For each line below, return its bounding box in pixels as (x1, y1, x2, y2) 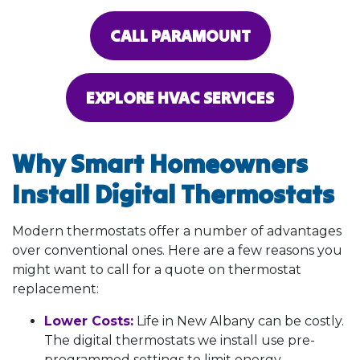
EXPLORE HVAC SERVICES (86, 86, 274, 108)
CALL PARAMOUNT (109, 24, 251, 47)
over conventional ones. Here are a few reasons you (12, 242, 342, 258)
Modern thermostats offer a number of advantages (12, 223, 342, 239)
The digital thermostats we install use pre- (44, 332, 315, 348)
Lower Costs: (44, 313, 133, 329)
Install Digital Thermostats (12, 177, 334, 211)
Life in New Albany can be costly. (133, 313, 344, 329)
